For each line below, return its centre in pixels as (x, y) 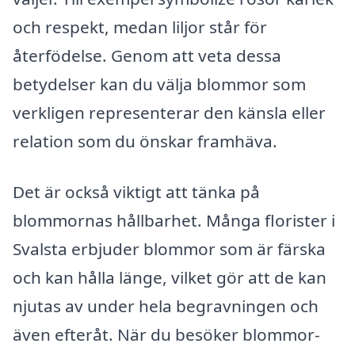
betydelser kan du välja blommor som (159, 84)
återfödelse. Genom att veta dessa (147, 56)
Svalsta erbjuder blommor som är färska (169, 249)
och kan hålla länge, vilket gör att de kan (170, 278)
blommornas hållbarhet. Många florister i (174, 221)
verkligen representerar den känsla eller (169, 113)
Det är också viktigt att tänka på (136, 192)
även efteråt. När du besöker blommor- (166, 335)
